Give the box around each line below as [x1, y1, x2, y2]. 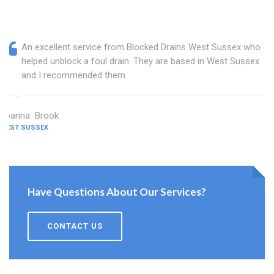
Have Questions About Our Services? [28, 185, 206, 199]
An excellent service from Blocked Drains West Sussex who [21, 42, 261, 53]
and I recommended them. [21, 70, 127, 81]
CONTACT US [47, 221, 103, 231]
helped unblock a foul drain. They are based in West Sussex [21, 56, 259, 67]
